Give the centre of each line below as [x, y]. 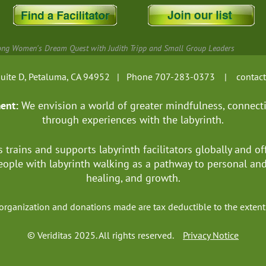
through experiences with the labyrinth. [133, 120]
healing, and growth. [133, 178]
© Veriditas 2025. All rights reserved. [105, 235]
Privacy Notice [211, 235]
